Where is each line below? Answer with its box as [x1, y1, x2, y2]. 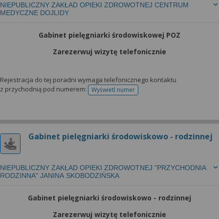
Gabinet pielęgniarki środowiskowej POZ [39, 30, 180, 40]
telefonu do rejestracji [112, 88, 174, 97]
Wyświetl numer [91, 86, 135, 94]
